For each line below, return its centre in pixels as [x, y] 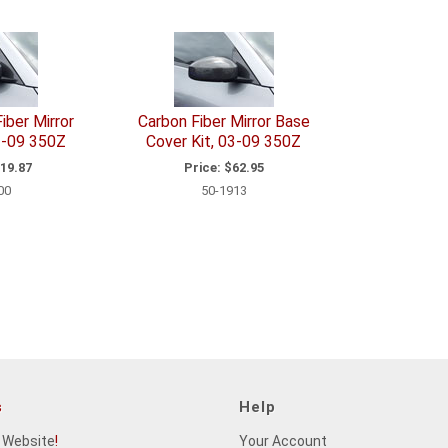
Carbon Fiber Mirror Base [223, 122]
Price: [202, 167]
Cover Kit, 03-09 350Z [224, 142]
